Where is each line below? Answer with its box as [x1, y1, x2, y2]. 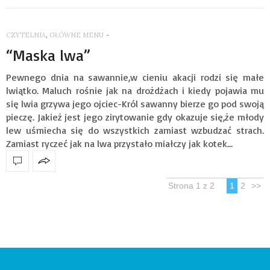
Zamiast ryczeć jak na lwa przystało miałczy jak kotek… [6, 137, 233, 149]
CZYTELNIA [6, 30, 46, 39]
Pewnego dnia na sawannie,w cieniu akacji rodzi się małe [6, 71, 264, 83]
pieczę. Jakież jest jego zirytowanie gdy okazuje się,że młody [6, 110, 264, 123]
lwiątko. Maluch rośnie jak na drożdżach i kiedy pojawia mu [6, 84, 264, 96]
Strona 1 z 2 [168, 180, 215, 190]
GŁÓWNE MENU [49, 30, 104, 39]
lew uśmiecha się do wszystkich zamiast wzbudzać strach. [6, 124, 264, 136]
